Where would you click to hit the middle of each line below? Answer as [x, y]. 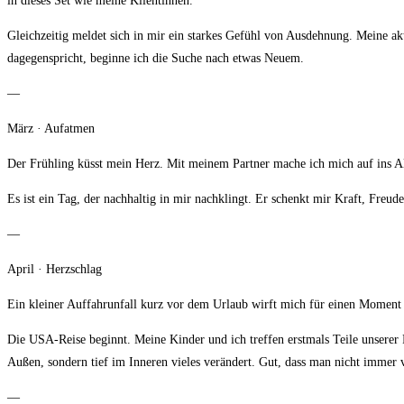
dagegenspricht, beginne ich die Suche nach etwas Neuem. [156, 59]
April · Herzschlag [55, 270]
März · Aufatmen [51, 129]
